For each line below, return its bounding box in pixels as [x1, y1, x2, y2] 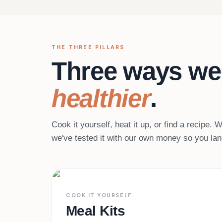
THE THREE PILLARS [52, 44, 125, 51]
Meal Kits [66, 203, 125, 219]
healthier [52, 84, 151, 112]
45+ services [176, 181, 219, 188]
